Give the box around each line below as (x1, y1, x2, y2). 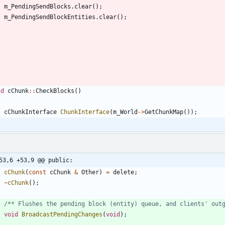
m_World (113, 108, 138, 116)
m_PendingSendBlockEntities (4, 13, 95, 21)
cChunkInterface (4, 108, 57, 116)
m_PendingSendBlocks (4, 3, 71, 10)
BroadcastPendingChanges (22, 210, 102, 218)
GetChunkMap (145, 108, 183, 116)
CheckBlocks (36, 87, 74, 94)
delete (113, 168, 134, 176)
